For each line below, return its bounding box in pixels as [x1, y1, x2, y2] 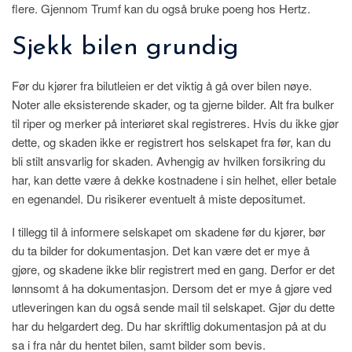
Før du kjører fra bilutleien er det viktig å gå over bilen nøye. [12, 77, 312, 94]
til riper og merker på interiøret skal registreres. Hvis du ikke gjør [12, 115, 339, 132]
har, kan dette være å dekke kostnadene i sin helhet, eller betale [12, 171, 336, 189]
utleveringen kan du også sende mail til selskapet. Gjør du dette [12, 299, 335, 316]
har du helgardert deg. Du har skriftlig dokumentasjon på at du [12, 317, 326, 335]
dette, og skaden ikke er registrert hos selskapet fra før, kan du [12, 134, 331, 151]
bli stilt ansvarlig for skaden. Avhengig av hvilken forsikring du [12, 152, 325, 170]
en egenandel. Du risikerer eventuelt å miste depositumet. [12, 190, 306, 207]
